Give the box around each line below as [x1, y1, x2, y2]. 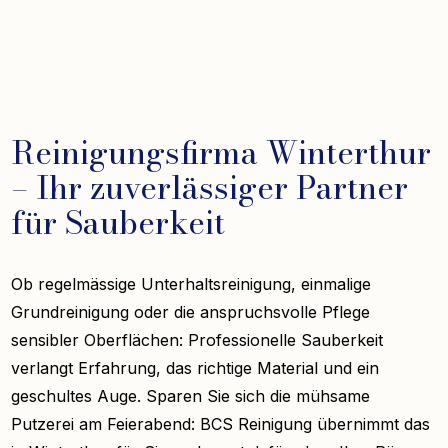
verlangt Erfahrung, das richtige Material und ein [11, 357, 380, 378]
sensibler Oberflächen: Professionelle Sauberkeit [11, 329, 384, 350]
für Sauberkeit [11, 197, 226, 247]
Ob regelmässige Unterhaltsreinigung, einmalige [11, 273, 372, 294]
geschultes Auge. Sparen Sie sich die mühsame [11, 385, 371, 406]
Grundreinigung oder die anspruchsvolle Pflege [11, 301, 371, 322]
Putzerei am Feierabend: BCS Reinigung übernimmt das [11, 413, 431, 434]
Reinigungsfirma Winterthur [11, 127, 432, 177]
